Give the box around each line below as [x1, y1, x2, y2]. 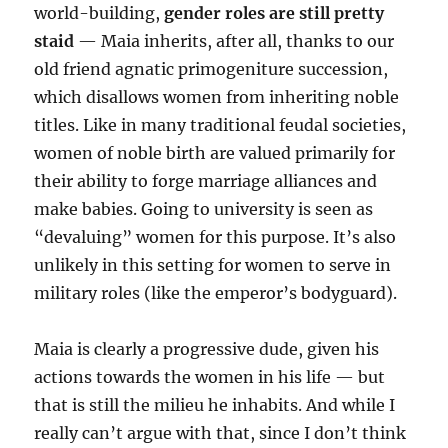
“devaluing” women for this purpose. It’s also [34, 227, 397, 247]
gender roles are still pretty [164, 3, 385, 23]
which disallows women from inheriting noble [34, 87, 400, 107]
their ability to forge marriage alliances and [34, 171, 378, 191]
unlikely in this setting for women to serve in [34, 255, 392, 275]
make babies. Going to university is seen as [34, 199, 374, 219]
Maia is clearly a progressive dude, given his [34, 339, 380, 359]
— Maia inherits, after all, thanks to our [74, 31, 395, 51]
